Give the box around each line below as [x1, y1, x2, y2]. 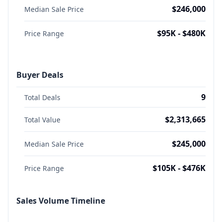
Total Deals [24, 93, 60, 102]
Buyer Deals [16, 69, 63, 80]
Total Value [24, 115, 60, 124]
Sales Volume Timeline [16, 195, 105, 206]
